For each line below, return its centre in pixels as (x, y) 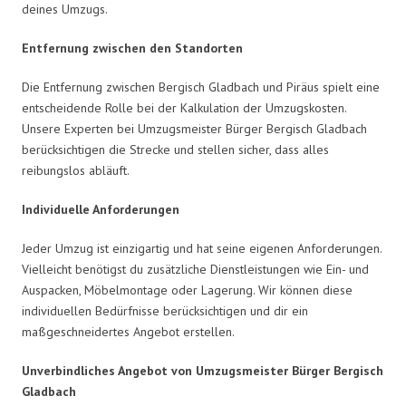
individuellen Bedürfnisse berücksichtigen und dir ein (165, 310)
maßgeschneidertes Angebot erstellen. (128, 331)
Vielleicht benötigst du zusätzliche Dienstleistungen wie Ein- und (195, 269)
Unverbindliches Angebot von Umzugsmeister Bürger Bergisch (203, 370)
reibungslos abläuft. (76, 170)
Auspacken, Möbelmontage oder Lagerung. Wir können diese (187, 290)
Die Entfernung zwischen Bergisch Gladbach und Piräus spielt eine (201, 87)
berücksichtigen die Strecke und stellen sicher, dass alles (175, 149)
